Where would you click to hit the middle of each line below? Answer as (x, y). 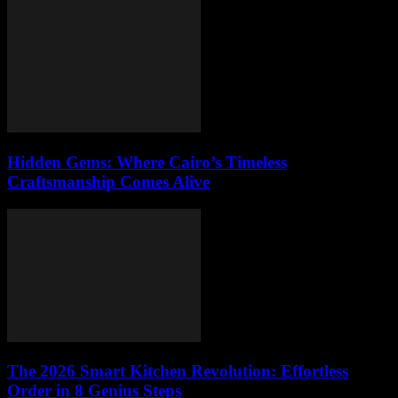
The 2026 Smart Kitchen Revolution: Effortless (178, 371)
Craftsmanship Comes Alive (108, 182)
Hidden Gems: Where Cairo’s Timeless (147, 162)
